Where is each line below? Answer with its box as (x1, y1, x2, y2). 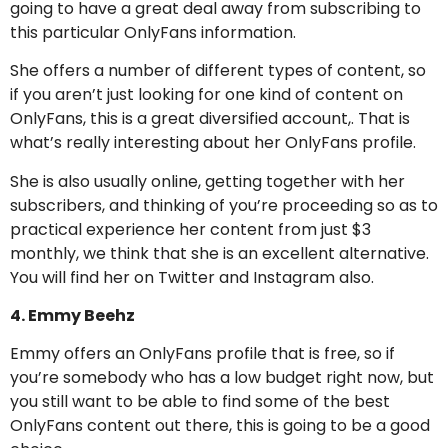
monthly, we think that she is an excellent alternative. (10, 241, 429, 265)
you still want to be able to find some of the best (10, 390, 390, 414)
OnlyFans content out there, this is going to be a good (10, 414, 430, 438)
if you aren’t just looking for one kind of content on (10, 83, 403, 107)
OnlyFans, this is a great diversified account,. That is (10, 107, 410, 131)
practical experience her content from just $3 (10, 217, 371, 241)
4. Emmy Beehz (10, 303, 135, 327)
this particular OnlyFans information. (10, 20, 296, 44)
